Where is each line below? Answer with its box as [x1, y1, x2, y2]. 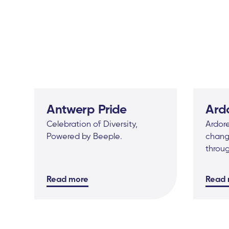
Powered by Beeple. [47, 130, 123, 141]
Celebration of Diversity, [47, 118, 138, 129]
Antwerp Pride [47, 101, 127, 117]
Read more [47, 173, 89, 184]
